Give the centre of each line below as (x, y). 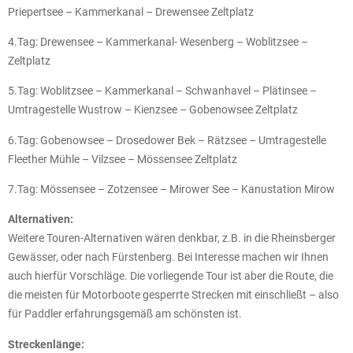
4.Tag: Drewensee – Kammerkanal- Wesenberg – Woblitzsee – (158, 41)
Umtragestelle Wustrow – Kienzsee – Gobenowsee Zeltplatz (153, 110)
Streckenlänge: (46, 344)
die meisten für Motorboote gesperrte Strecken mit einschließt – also (173, 295)
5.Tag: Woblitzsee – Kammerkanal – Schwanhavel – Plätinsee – (162, 91)
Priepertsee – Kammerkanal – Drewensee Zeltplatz (131, 11)
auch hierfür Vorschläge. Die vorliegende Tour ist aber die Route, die (171, 276)
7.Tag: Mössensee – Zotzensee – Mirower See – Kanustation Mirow (171, 190)
